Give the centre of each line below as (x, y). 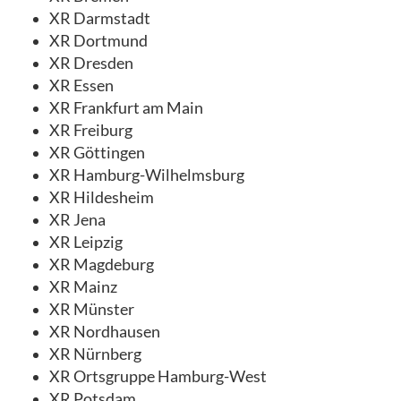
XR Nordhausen (105, 331)
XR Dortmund (98, 40)
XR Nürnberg (95, 354)
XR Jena (77, 219)
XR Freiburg (91, 130)
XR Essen (81, 85)
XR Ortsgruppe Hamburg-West (158, 376)
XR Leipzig (86, 242)
